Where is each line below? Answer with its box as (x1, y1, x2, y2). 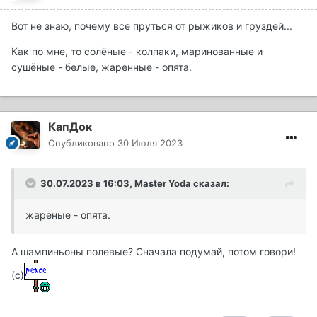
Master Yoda (134, 178, 191, 190)
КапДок (48, 120, 92, 134)
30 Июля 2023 (117, 137, 183, 149)
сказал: (191, 178, 229, 190)
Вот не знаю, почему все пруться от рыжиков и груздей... (11, 20, 295, 33)
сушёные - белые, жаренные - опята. (11, 61, 192, 74)
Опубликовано (48, 137, 117, 149)
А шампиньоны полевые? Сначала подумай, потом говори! (11, 246, 296, 258)
